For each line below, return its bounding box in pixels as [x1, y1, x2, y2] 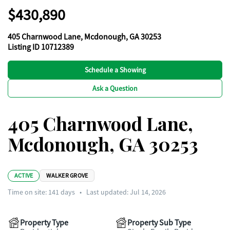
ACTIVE [14, 171, 33, 180]
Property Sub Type [127, 218, 191, 228]
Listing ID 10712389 [8, 42, 74, 52]
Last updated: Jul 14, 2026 [86, 187, 166, 197]
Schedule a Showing [84, 65, 146, 74]
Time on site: [8, 187, 48, 197]
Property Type [20, 218, 68, 228]
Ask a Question [92, 84, 138, 93]
